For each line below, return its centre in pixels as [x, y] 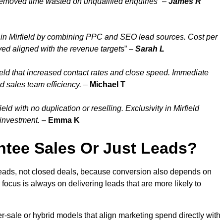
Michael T [108, 85]
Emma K [64, 120]
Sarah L [150, 49]
